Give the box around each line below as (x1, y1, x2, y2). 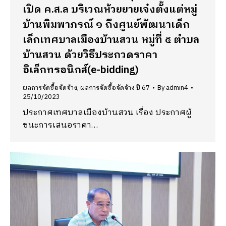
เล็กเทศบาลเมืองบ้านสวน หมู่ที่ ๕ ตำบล (23, 32, 199, 48)
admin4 (166, 82, 188, 93)
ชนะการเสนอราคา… (23, 119, 98, 132)
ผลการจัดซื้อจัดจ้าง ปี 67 (80, 82, 150, 93)
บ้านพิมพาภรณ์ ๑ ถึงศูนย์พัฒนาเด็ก (23, 17, 190, 33)
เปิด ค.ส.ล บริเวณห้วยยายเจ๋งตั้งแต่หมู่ (23, 2, 197, 18)
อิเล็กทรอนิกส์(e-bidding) (23, 62, 139, 79)
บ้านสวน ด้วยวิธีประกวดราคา (23, 47, 157, 64)
